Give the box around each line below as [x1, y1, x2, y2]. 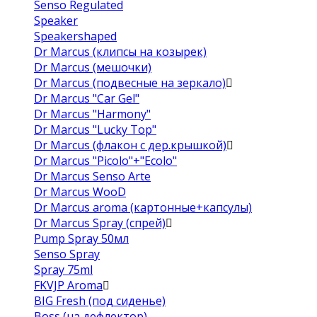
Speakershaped [34, 28, 117, 44]
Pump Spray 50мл [34, 231, 129, 246]
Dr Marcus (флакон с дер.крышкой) [34, 137, 226, 153]
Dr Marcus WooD [34, 184, 126, 200]
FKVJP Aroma [34, 277, 103, 293]
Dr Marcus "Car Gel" [34, 91, 139, 106]
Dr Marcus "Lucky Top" [34, 122, 156, 137]
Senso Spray [34, 246, 100, 262]
